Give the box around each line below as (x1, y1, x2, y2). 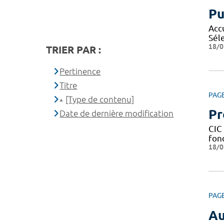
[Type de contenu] (65, 94, 134, 104)
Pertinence (59, 66, 101, 76)
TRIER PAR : (46, 43, 101, 55)
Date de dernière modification (59, 108, 174, 118)
